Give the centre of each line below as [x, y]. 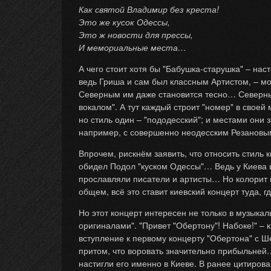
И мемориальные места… [132, 47]
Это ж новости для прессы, [136, 34]
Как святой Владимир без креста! [149, 9]
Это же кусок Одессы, [124, 22]
